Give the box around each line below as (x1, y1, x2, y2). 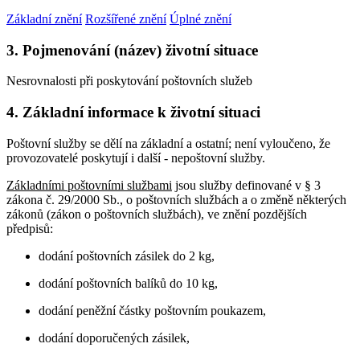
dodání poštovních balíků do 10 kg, (39, 276, 218, 290)
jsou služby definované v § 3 (172, 178, 321, 192)
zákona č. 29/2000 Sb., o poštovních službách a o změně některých (6, 192, 346, 207)
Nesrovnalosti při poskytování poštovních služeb (6, 74, 252, 88)
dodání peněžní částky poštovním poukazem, (39, 303, 266, 317)
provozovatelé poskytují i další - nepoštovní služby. (6, 150, 265, 165)
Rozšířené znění (85, 11, 166, 26)
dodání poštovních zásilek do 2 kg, (39, 248, 215, 263)
